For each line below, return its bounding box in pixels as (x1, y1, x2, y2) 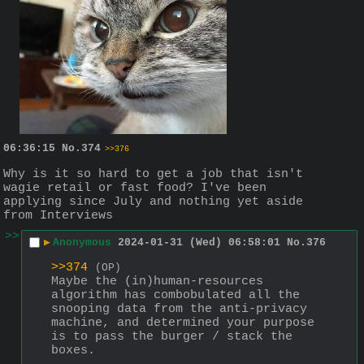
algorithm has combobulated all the (51, 288, 300, 302)
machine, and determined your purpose (51, 315, 314, 330)
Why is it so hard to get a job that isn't (3, 167, 303, 181)
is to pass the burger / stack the (51, 329, 292, 344)
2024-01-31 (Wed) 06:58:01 (118, 236, 280, 249)
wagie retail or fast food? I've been (3, 180, 266, 195)
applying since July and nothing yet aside (3, 194, 303, 209)
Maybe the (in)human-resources (51, 274, 263, 288)
